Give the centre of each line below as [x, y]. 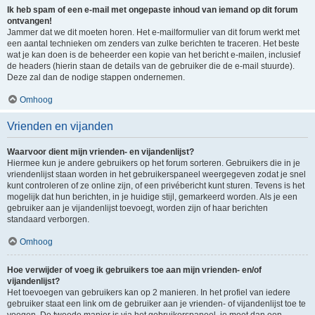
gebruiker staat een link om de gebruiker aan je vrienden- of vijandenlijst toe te [156, 304]
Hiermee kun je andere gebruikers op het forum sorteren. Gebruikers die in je [154, 163]
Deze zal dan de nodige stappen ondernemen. [96, 77]
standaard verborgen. [48, 219]
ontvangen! [30, 21]
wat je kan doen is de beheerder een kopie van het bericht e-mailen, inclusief [154, 55]
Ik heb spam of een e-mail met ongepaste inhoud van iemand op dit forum [153, 10]
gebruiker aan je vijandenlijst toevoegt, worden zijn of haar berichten [137, 208]
